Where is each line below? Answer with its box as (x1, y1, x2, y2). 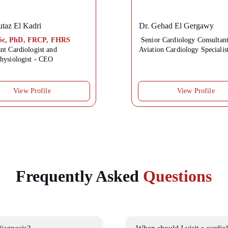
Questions (142, 167, 212, 185)
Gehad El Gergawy (151, 21, 214, 30)
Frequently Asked (15, 167, 143, 185)
